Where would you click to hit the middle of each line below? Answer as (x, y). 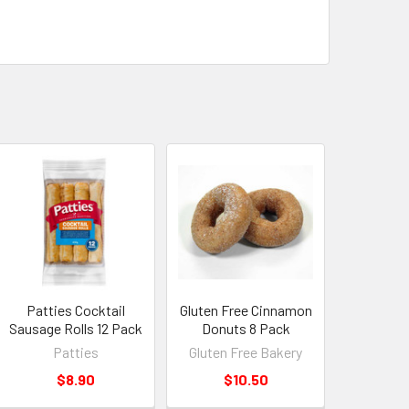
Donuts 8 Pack (246, 328)
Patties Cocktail (76, 309)
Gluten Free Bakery (246, 351)
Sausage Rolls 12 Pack (76, 328)
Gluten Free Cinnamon (246, 309)
